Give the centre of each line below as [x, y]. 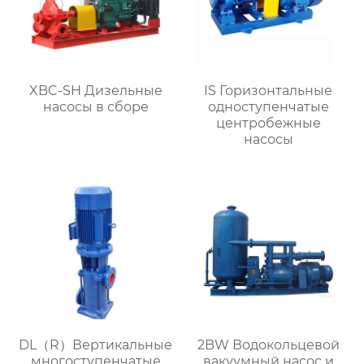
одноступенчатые [268, 106]
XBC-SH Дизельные [95, 90]
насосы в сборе [95, 106]
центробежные [268, 123]
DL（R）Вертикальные [96, 344]
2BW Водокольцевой [268, 344]
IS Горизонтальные [269, 90]
